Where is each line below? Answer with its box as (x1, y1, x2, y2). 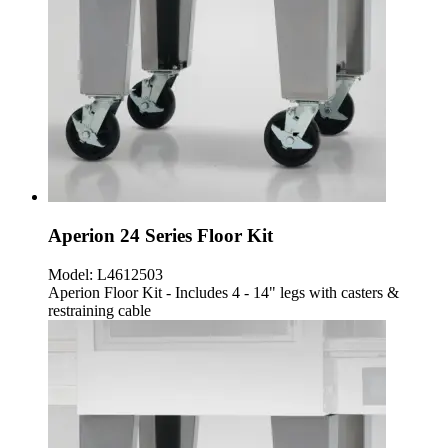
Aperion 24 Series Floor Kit (48, 225, 273, 247)
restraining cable (48, 301, 151, 319)
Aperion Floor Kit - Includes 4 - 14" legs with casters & (48, 283, 399, 301)
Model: (48, 265, 93, 283)
